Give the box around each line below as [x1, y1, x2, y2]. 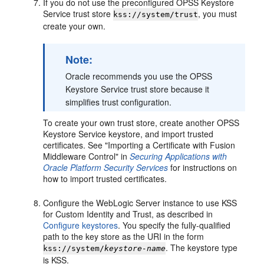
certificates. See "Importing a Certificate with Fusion [43, 139, 236, 151]
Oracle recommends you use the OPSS [65, 70, 213, 82]
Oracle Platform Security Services [43, 161, 169, 174]
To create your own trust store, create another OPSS [43, 117, 240, 129]
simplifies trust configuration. [65, 96, 172, 108]
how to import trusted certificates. [43, 173, 167, 185]
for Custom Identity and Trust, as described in [43, 208, 213, 220]
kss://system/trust [113, 10, 199, 19]
